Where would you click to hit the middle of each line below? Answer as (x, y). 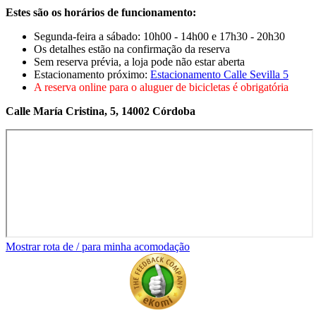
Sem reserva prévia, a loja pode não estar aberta (139, 61)
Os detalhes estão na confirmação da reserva (132, 49)
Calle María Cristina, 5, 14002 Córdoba (101, 111)
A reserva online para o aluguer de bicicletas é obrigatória (161, 87)
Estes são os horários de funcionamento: (101, 12)
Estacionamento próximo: (92, 74)
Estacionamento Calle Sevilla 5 (219, 74)
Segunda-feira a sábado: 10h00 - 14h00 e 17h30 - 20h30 (159, 36)
